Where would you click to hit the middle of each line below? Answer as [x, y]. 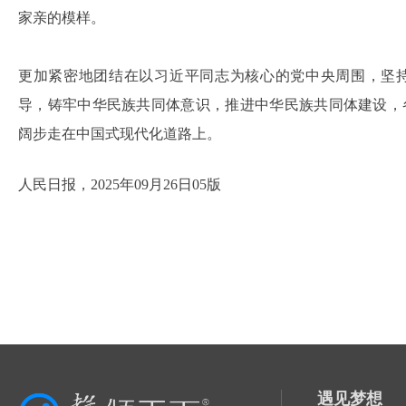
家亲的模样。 [62, 18]
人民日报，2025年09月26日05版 [120, 184]
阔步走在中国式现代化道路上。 [120, 134]
